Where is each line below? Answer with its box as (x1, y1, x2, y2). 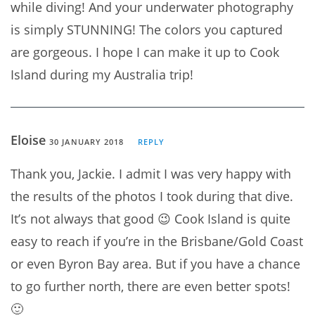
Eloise (11, 131, 49, 148)
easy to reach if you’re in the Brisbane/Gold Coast (11, 232, 303, 250)
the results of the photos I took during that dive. (11, 187, 293, 205)
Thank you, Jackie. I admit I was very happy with (11, 165, 291, 182)
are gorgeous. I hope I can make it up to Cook (11, 43, 279, 60)
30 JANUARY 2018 (49, 136, 124, 147)
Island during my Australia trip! (11, 65, 193, 83)
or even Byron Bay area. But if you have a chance (11, 255, 300, 272)
